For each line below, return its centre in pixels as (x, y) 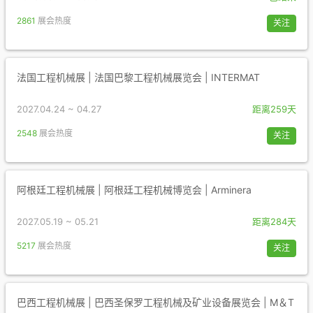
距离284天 (274, 221)
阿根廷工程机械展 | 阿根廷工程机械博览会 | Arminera (134, 190)
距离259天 (274, 109)
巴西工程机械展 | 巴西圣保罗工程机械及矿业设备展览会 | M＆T (155, 302)
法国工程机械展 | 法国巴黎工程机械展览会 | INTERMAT (138, 77)
